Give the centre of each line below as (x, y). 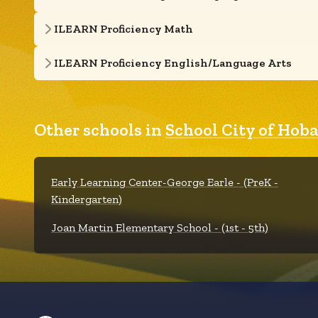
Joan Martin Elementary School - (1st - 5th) (160, 227)
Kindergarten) (87, 199)
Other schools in (100, 130)
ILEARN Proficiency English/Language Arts (173, 63)
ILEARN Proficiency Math (124, 29)
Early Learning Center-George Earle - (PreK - (165, 182)
